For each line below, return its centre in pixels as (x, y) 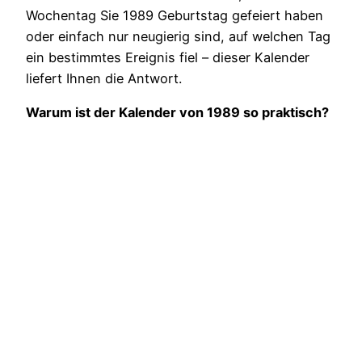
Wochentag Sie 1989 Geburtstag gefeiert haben (175, 15)
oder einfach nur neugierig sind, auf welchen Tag (178, 36)
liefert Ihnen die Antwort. (104, 78)
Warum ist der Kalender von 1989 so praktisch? (177, 112)
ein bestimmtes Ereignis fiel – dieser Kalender (168, 57)
